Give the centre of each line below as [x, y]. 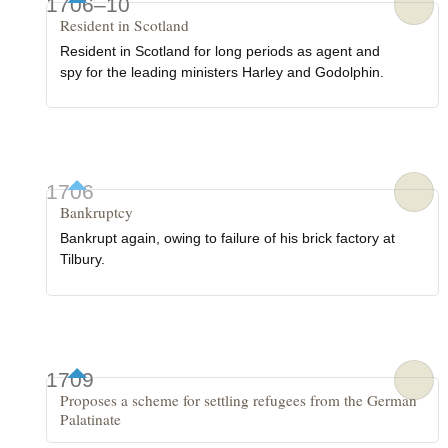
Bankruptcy [97, 212]
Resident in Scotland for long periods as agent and [220, 50]
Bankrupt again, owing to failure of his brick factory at [228, 238]
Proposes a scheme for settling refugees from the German [239, 399]
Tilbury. [83, 259]
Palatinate [91, 418]
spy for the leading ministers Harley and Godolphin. [222, 71]
